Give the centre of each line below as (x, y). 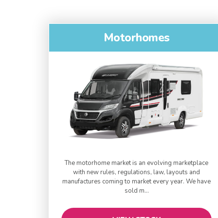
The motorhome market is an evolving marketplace (137, 163)
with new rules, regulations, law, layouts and (137, 173)
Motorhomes (136, 38)
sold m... (136, 191)
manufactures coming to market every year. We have (137, 182)
